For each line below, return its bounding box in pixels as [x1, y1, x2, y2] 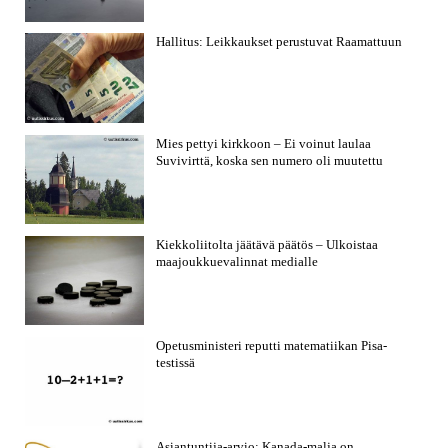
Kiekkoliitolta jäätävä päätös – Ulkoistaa [156, 236, 379, 252]
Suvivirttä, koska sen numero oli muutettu [156, 152, 384, 168]
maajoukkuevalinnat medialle [156, 253, 319, 269]
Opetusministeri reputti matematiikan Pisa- [156, 337, 388, 353]
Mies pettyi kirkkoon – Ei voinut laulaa [156, 135, 372, 151]
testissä [156, 354, 196, 370]
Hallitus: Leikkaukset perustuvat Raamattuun [156, 34, 403, 50]
